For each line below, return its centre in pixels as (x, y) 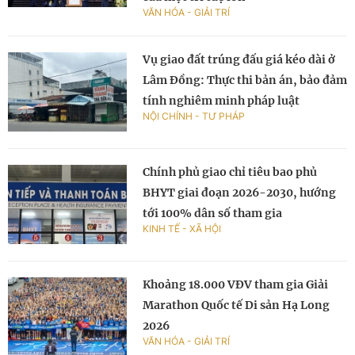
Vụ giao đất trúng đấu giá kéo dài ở (239, 60)
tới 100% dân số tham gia (212, 214)
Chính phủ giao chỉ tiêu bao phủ (230, 172)
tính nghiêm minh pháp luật (221, 101)
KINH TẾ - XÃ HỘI (182, 229)
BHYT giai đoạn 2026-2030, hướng (239, 193)
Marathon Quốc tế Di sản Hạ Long (236, 305)
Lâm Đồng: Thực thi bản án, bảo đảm (245, 80)
